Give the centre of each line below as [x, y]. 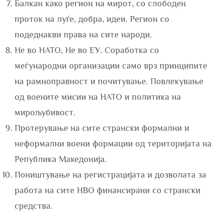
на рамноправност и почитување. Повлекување [109, 81]
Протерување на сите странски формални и [102, 128]
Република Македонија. [61, 159]
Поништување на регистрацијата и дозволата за [110, 175]
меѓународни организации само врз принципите [111, 66]
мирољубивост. [45, 112]
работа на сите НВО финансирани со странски [108, 190]
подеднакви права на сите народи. [83, 35]
